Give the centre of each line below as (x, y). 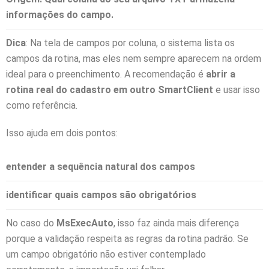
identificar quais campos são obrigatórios (101, 195)
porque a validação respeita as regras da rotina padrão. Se (127, 238)
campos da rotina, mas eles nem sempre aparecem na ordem (134, 58)
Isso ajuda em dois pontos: (62, 133)
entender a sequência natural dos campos (101, 166)
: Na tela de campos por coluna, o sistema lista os (130, 43)
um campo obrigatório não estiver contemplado (106, 254)
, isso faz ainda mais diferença (176, 223)
